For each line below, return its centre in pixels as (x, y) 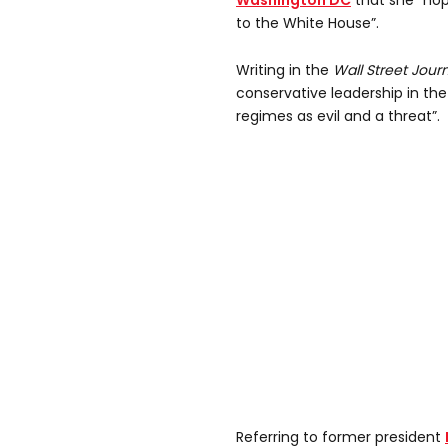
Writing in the (284, 70)
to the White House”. (307, 23)
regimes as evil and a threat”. (338, 116)
